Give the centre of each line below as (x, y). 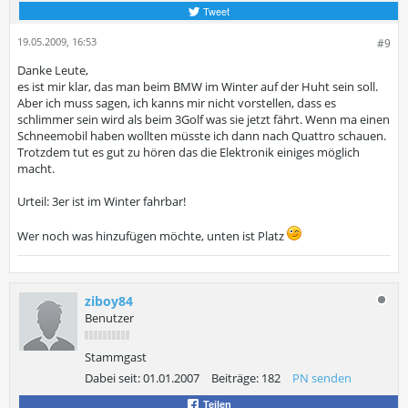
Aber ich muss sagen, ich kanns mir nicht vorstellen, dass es (177, 103)
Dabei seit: (112, 378)
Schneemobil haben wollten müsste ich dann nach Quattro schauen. (202, 136)
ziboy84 (109, 301)
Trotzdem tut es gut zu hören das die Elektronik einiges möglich (189, 152)
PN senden (322, 378)
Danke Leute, (53, 70)
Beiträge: (235, 378)
